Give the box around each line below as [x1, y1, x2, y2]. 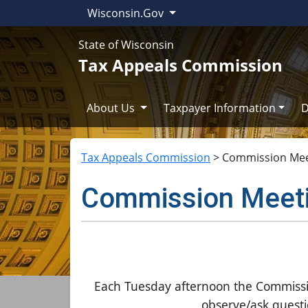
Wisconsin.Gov [87, 5, 166, 21]
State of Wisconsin [78, 37, 174, 52]
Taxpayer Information [163, 100, 276, 115]
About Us [87, 100, 137, 115]
